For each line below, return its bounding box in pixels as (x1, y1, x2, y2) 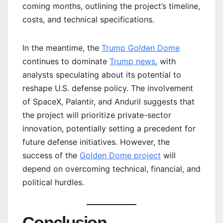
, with (155, 56, 176, 66)
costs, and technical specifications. (22, 14, 154, 24)
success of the (22, 150, 80, 160)
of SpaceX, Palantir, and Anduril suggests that (22, 96, 195, 107)
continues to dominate (22, 56, 110, 66)
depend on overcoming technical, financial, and (22, 163, 201, 174)
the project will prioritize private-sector (22, 110, 171, 120)
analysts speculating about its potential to (22, 69, 181, 80)
